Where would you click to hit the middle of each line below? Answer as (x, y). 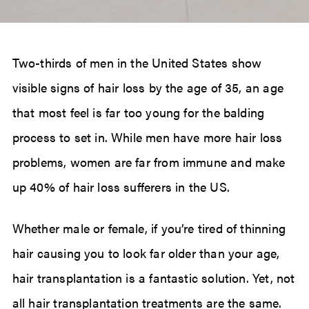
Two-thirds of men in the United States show (137, 63)
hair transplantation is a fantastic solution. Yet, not (153, 278)
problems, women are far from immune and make (149, 162)
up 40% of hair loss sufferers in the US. (121, 187)
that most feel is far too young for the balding (138, 112)
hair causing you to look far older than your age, (146, 253)
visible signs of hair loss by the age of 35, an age (148, 88)
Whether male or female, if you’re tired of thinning (149, 228)
